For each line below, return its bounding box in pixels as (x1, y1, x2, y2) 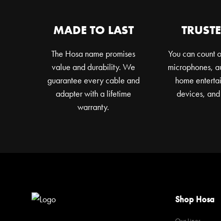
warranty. (77, 101, 110, 112)
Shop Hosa (175, 193, 215, 205)
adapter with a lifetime (55, 87, 131, 99)
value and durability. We (51, 61, 135, 73)
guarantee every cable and (47, 74, 140, 86)
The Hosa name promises (51, 47, 136, 59)
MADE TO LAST (53, 22, 134, 37)
